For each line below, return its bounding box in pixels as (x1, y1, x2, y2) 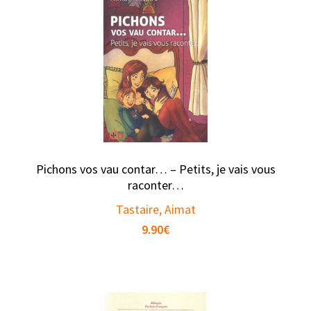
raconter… (127, 177, 184, 194)
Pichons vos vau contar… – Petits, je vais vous (35, 161, 276, 178)
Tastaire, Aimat (115, 201, 196, 218)
